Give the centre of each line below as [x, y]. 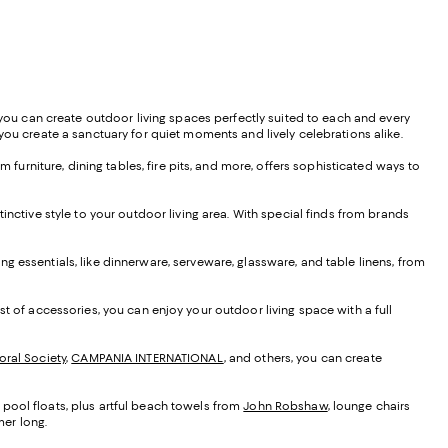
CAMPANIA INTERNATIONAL [147, 357]
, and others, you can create [302, 357]
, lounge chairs [369, 405]
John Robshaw [285, 405]
